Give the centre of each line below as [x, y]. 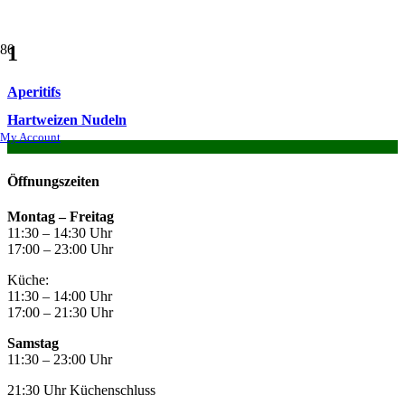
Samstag [33, 343]
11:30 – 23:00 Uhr [60, 359]
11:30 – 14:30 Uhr [60, 232]
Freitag [92, 216]
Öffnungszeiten [53, 181]
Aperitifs [34, 91]
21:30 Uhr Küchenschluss [81, 390]
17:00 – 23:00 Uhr [60, 249]
